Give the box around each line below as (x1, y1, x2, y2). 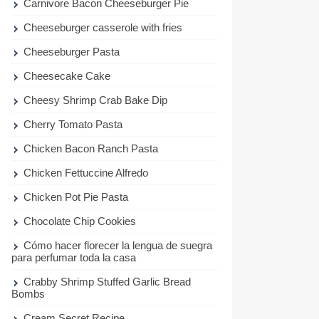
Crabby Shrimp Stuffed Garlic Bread (23, 275, 192, 288)
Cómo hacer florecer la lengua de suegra (23, 239, 213, 251)
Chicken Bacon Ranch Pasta (23, 142, 159, 155)
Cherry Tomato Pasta (23, 117, 123, 130)
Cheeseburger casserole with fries (23, 21, 183, 33)
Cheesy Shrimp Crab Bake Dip (23, 93, 168, 106)
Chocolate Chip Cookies (23, 214, 137, 227)
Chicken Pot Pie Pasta (23, 190, 129, 203)
